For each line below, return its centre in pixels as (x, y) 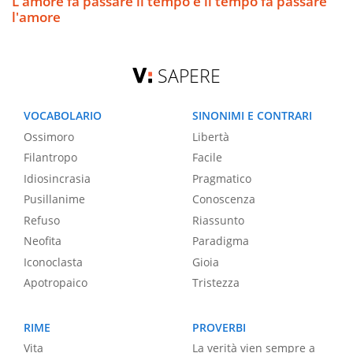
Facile (207, 158)
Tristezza (216, 283)
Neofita (43, 241)
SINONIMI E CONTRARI (252, 116)
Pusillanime (54, 199)
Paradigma (221, 241)
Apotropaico (56, 283)
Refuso (42, 220)
